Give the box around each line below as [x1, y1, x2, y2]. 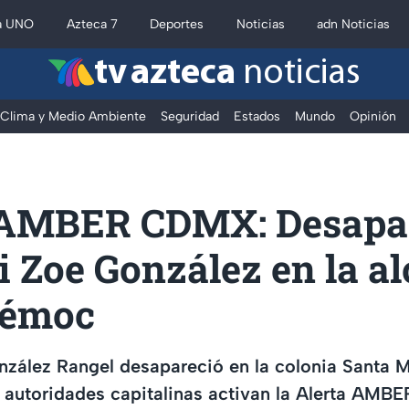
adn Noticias [317, 16, 391, 32]
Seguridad [161, 109, 219, 124]
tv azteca [94, 56, 236, 92]
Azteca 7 [66, 16, 118, 32]
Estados [234, 109, 280, 124]
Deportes [150, 16, 204, 32]
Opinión [350, 109, 396, 124]
